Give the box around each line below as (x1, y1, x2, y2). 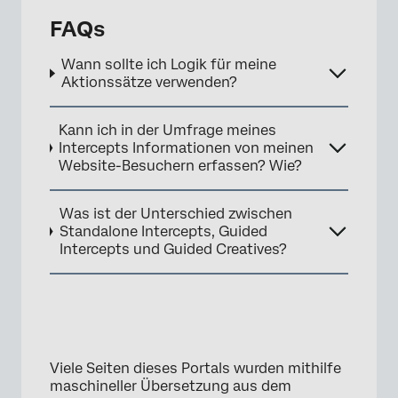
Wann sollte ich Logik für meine (61, 55, 277, 73)
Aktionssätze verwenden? (61, 73, 238, 91)
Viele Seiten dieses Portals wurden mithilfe (50, 359, 341, 377)
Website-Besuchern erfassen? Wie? (59, 156, 303, 174)
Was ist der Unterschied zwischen (59, 204, 292, 222)
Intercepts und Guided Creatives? (59, 240, 287, 258)
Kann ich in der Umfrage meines (59, 121, 277, 139)
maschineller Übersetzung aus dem (50, 377, 291, 394)
